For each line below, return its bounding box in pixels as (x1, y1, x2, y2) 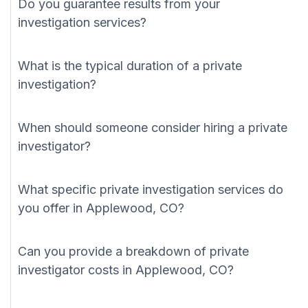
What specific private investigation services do (18, 182, 283, 197)
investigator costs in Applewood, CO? (18, 263, 234, 278)
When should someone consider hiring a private (18, 120, 287, 135)
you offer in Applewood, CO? (18, 201, 184, 216)
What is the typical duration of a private (18, 58, 242, 74)
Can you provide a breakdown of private (18, 244, 249, 259)
